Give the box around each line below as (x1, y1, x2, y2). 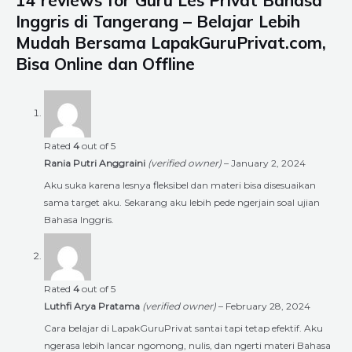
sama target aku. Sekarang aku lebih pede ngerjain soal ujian (44, 196, 320, 208)
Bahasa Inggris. (44, 213, 114, 225)
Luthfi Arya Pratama (44, 299, 142, 312)
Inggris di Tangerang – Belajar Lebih (16, 10, 300, 31)
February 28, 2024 (225, 299, 310, 312)
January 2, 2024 (231, 156, 306, 169)
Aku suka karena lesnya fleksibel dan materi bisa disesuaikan (44, 178, 316, 191)
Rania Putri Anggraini (44, 156, 148, 169)
